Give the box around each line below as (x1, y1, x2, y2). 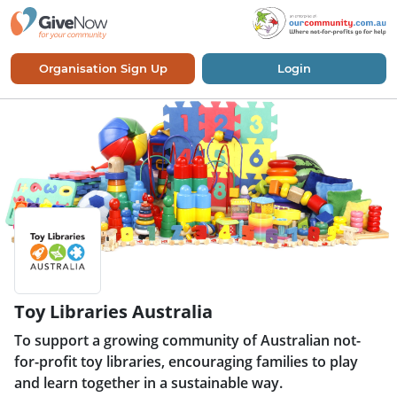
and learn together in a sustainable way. (14, 373, 283, 393)
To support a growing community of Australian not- (14, 331, 361, 351)
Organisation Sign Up (38, 61, 167, 75)
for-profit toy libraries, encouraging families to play (14, 352, 358, 372)
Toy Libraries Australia (14, 300, 213, 324)
